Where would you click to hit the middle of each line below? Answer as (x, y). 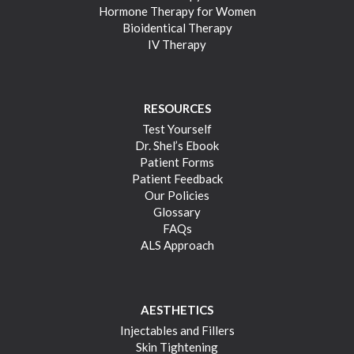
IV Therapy (177, 44)
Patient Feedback (177, 179)
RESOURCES (177, 109)
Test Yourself (177, 129)
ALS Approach (177, 245)
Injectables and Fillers (177, 330)
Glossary (177, 212)
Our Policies (177, 196)
